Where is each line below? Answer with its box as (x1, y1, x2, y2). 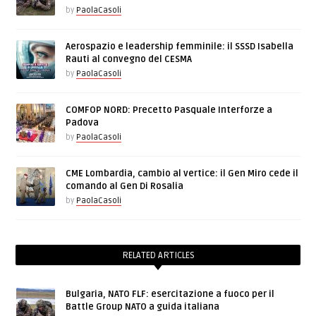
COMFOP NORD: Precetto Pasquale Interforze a (66, 104, 273, 116)
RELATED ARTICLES (121, 250, 195, 261)
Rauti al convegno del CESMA (66, 54, 193, 65)
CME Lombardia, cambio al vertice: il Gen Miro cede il (66, 168, 299, 179)
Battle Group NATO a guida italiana (66, 301, 220, 312)
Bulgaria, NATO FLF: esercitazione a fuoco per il (66, 288, 275, 300)
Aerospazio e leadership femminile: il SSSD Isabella (66, 41, 294, 52)
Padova (66, 117, 99, 128)
